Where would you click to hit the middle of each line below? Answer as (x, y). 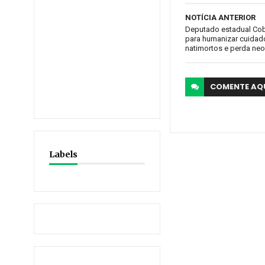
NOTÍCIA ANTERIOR (221, 17)
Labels (63, 154)
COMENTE (231, 87)
